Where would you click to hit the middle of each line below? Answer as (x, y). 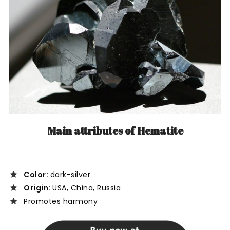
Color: (37, 174)
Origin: (38, 188)
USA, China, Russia (87, 188)
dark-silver (70, 174)
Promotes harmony (61, 201)
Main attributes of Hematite (115, 130)
